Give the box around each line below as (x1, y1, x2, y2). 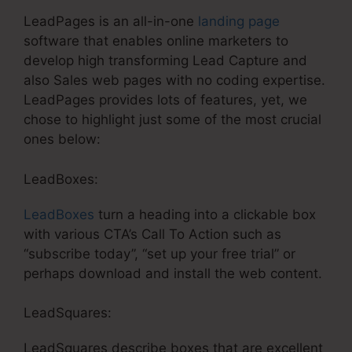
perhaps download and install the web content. (24, 265, 322, 281)
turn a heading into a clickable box (94, 206, 316, 222)
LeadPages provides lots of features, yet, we (24, 92, 307, 108)
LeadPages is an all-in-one (24, 13, 198, 30)
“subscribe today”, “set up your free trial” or (24, 245, 295, 262)
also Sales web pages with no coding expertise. (24, 72, 325, 89)
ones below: (24, 131, 101, 148)
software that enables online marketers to (24, 33, 288, 49)
